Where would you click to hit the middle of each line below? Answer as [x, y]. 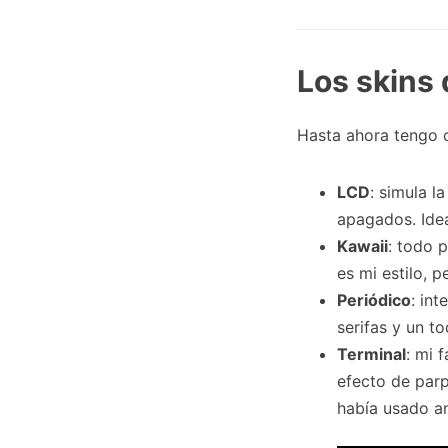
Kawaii [362, 246]
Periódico [374, 300]
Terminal [371, 354]
